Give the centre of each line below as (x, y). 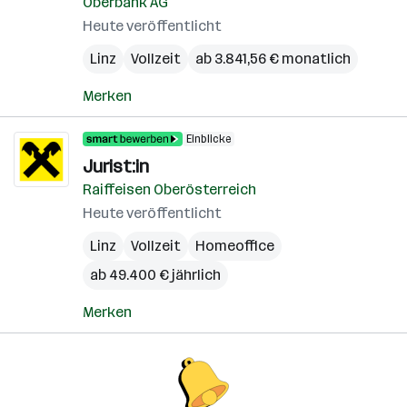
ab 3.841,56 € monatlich (273, 59)
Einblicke (208, 139)
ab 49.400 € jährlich (155, 275)
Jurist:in (116, 166)
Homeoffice (235, 246)
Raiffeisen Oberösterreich (169, 189)
